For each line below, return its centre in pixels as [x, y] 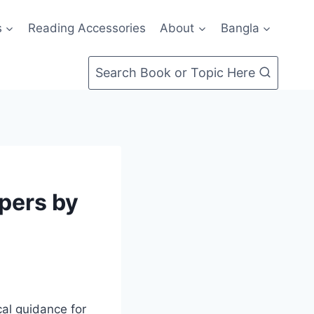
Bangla [240, 28]
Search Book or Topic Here [175, 73]
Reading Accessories [87, 28]
